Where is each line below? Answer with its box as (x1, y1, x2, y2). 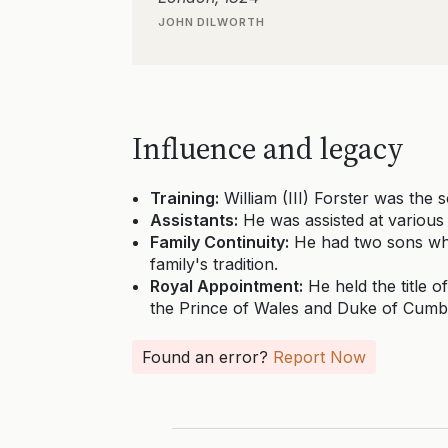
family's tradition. (150, 254, 278, 274)
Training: (150, 188, 219, 208)
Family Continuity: (150, 232, 289, 252)
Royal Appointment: (150, 276, 303, 296)
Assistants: (150, 210, 238, 230)
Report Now (273, 347, 366, 367)
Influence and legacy (132, 128, 404, 169)
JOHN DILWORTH (158, 15, 265, 29)
